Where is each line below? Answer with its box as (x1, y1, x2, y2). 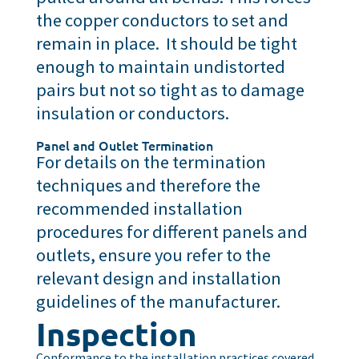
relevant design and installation (35, 266, 281, 289)
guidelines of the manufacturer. (35, 289, 280, 313)
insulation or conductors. (35, 101, 229, 124)
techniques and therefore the (35, 173, 260, 196)
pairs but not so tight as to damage (35, 78, 305, 101)
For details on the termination (35, 150, 266, 173)
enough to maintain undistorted (35, 54, 285, 78)
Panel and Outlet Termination (35, 135, 213, 154)
